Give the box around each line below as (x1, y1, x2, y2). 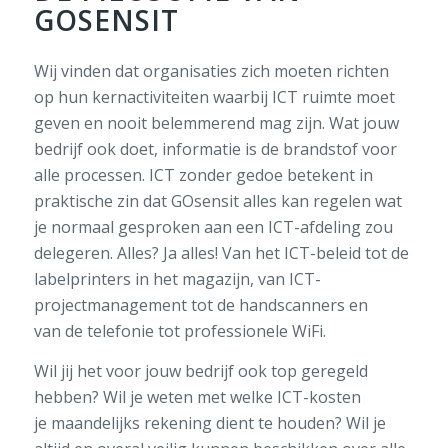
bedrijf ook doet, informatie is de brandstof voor (33, 138, 397, 161)
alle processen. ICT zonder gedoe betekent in (33, 164, 373, 187)
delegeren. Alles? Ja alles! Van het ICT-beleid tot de (33, 242, 409, 265)
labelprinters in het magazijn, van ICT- (33, 268, 321, 291)
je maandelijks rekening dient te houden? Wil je (33, 411, 386, 434)
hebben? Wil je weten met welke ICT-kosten (33, 385, 361, 408)
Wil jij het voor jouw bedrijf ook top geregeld (33, 359, 368, 382)
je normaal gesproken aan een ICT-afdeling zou (33, 216, 393, 239)
